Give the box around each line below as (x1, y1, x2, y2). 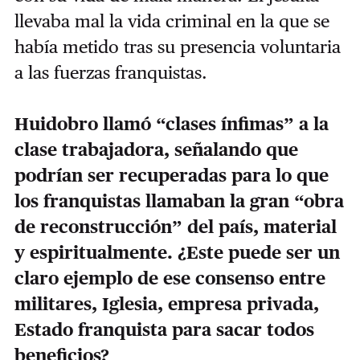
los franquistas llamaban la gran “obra (14, 190, 344, 212)
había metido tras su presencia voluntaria (14, 36, 341, 58)
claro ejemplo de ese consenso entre (14, 268, 325, 289)
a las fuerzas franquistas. (14, 62, 212, 84)
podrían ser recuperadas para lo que (14, 165, 329, 186)
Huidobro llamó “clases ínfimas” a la (14, 113, 329, 135)
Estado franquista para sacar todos (14, 319, 314, 341)
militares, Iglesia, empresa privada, (14, 293, 319, 315)
